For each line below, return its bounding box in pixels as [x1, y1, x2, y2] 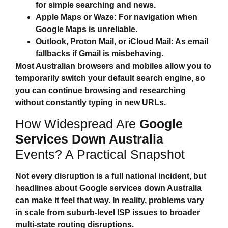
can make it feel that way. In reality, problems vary [15, 196, 204, 205]
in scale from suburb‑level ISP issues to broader [15, 208, 200, 217]
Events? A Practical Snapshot [15, 147, 185, 162]
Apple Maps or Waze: [36, 13, 117, 22]
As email [174, 37, 208, 46]
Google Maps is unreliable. [36, 25, 137, 34]
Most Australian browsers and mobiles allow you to [15, 62, 211, 71]
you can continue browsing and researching [15, 86, 186, 95]
